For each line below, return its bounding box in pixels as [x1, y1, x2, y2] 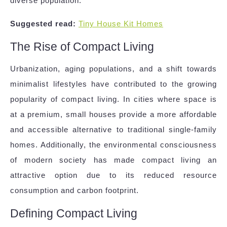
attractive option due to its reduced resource [10, 171, 217, 180]
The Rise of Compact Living [10, 40, 154, 54]
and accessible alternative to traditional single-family [10, 125, 217, 134]
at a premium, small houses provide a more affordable [10, 110, 217, 119]
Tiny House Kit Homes [79, 19, 163, 28]
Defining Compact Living [10, 207, 137, 220]
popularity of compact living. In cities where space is [10, 95, 217, 104]
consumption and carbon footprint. [10, 186, 139, 195]
